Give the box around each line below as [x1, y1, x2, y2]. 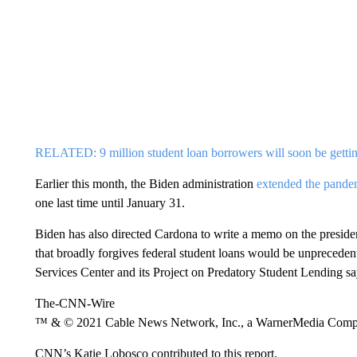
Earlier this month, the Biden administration [34, 177, 257, 190]
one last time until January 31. [34, 196, 185, 210]
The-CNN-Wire [34, 296, 115, 310]
